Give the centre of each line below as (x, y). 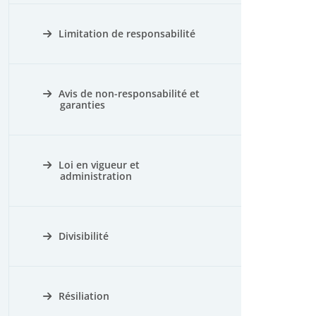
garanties (83, 105)
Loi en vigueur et (99, 165)
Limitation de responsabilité (127, 34)
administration (96, 176)
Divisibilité (84, 236)
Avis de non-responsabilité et (129, 93)
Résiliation (84, 296)
